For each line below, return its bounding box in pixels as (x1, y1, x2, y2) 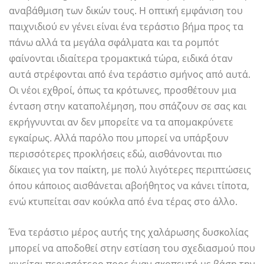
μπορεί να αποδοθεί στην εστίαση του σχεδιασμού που (9, 242, 255, 255)
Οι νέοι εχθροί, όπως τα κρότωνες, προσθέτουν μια (9, 84, 236, 97)
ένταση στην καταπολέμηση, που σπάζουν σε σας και (9, 100, 246, 113)
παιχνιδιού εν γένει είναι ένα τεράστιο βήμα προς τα (9, 20, 243, 34)
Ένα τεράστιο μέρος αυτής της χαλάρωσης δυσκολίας (9, 226, 249, 239)
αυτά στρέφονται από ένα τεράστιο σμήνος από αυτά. (9, 68, 250, 81)
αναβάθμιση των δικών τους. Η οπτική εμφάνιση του (9, 4, 243, 18)
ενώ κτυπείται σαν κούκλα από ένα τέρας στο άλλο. (9, 195, 237, 209)
